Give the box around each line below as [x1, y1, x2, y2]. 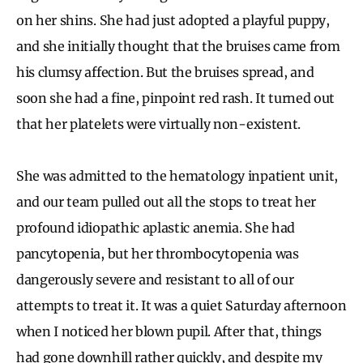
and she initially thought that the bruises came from [16, 37, 340, 54]
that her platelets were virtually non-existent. [16, 115, 301, 132]
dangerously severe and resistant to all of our [16, 271, 294, 288]
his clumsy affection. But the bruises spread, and [16, 63, 314, 80]
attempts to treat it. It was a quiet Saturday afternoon [16, 297, 347, 314]
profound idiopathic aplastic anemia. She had [16, 219, 295, 236]
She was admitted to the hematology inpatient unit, [16, 167, 338, 184]
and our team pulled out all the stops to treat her [16, 193, 316, 210]
